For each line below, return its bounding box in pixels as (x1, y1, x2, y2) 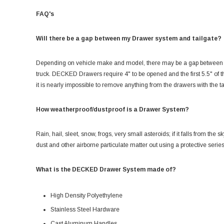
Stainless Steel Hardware (50, 206, 119, 213)
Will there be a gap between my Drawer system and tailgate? (36, 35, 221, 42)
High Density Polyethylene (50, 192, 122, 199)
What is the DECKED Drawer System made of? (36, 166, 176, 173)
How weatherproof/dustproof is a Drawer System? (36, 106, 189, 113)
